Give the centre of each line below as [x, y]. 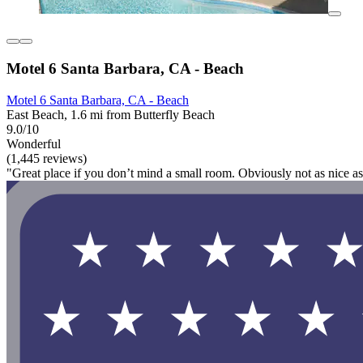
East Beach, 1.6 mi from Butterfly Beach [111, 114]
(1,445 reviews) [47, 158]
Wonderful [34, 143]
